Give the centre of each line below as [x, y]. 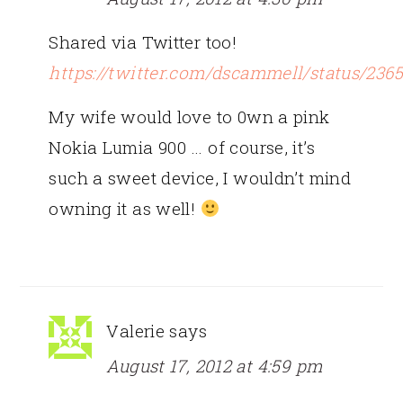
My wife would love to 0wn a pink [189, 116]
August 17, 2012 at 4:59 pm [215, 365]
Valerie [136, 330]
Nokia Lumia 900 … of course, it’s [182, 147]
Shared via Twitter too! [143, 41]
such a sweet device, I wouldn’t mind [200, 177]
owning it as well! [125, 208]
